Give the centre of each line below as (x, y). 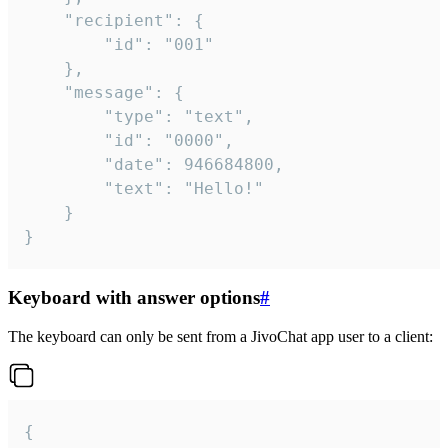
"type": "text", (64, 116)
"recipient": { (44, 20)
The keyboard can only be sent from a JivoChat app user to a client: (220, 337)
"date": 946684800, (64, 164)
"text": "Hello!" (64, 188)
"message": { (44, 92)
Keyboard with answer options (134, 298)
